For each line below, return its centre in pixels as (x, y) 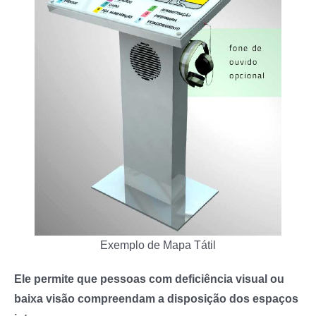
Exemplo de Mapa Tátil (158, 245)
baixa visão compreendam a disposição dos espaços (156, 299)
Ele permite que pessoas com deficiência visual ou (149, 279)
